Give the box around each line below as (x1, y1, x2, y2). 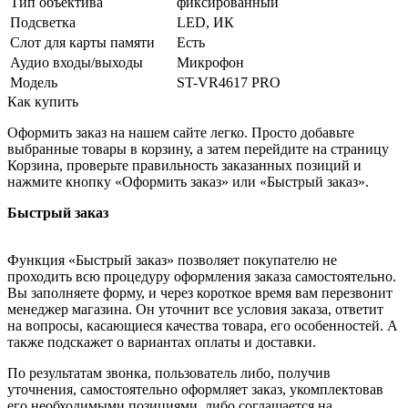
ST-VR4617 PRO (177, 75, 280, 91)
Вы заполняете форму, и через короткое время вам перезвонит (7, 285, 393, 301)
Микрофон (177, 55, 244, 71)
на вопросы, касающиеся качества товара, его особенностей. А (7, 318, 398, 334)
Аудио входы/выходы (10, 55, 143, 71)
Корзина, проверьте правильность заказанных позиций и (7, 158, 362, 174)
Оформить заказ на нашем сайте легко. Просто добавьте (7, 125, 354, 141)
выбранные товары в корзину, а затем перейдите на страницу (7, 141, 389, 158)
